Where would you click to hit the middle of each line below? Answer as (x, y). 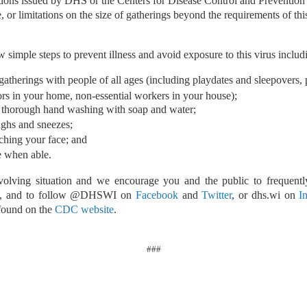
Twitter (217, 195)
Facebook (157, 195)
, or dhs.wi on (266, 195)
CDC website (84, 209)
